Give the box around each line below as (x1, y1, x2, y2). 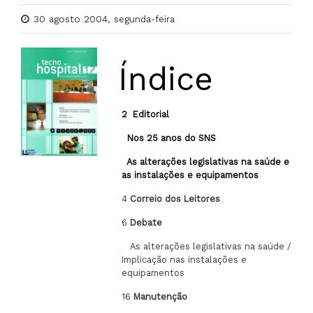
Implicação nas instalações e (122, 254, 247, 265)
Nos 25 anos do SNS (122, 133, 217, 143)
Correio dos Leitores (130, 194, 221, 204)
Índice (118, 60, 214, 98)
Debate (130, 217, 163, 228)
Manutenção (133, 291, 188, 302)
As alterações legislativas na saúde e (122, 156, 290, 167)
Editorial (127, 109, 170, 119)
